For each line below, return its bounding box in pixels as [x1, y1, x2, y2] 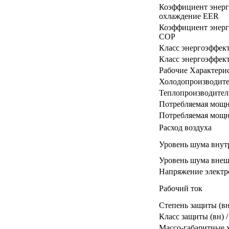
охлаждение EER [159, 11, 219, 20]
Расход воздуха [159, 123, 212, 132]
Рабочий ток [159, 184, 202, 193]
